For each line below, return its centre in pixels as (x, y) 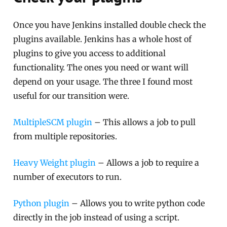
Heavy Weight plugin (55, 163)
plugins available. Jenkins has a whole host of (103, 39)
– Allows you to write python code (137, 203)
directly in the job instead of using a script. (97, 218)
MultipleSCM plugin (53, 122)
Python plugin (42, 203)
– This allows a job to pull (144, 122)
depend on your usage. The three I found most (103, 82)
